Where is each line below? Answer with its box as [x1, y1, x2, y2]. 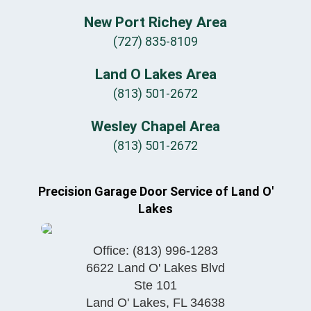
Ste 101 [134, 278, 177, 292]
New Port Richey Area [84, 13, 227, 31]
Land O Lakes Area [94, 65, 217, 83]
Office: [93, 243, 133, 258]
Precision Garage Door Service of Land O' [37, 183, 274, 199]
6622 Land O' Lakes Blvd [86, 260, 225, 275]
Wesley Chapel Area [91, 117, 220, 135]
